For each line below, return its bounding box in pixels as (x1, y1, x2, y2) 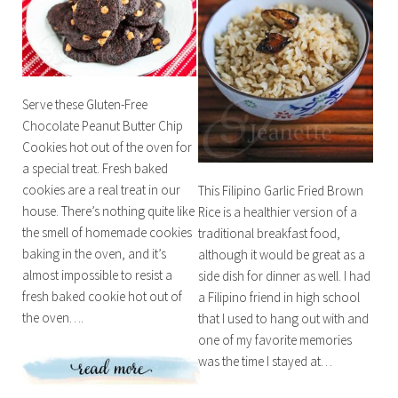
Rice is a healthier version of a (198, 203, 358, 221)
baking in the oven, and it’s (21, 245, 166, 263)
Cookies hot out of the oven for (21, 139, 192, 156)
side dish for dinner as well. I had (198, 267, 371, 285)
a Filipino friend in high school (198, 289, 361, 306)
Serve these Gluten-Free (21, 96, 147, 114)
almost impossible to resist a (21, 267, 172, 284)
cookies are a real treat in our (21, 181, 180, 199)
